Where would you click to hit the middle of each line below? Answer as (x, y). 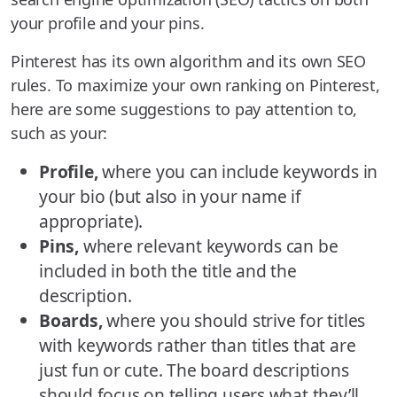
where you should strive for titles (234, 321)
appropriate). (91, 222)
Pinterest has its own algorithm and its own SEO (189, 62)
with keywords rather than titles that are (198, 346)
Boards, (71, 321)
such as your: (59, 133)
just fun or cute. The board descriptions (194, 370)
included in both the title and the (168, 271)
